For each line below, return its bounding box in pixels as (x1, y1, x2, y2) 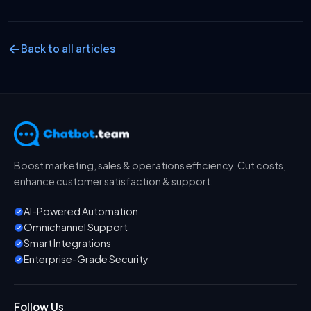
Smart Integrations (24, 237, 111, 249)
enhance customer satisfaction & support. (14, 175, 213, 187)
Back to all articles (21, 42, 115, 56)
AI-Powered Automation (24, 205, 138, 217)
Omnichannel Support (24, 221, 128, 233)
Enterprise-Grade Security (24, 253, 149, 265)
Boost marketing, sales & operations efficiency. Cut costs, (14, 159, 286, 171)
